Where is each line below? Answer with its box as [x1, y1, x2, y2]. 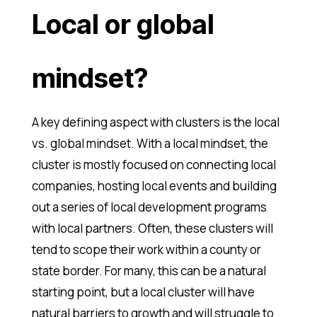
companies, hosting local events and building [31, 178, 277, 195]
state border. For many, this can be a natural [31, 263, 266, 279]
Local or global [31, 8, 214, 41]
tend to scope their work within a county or [31, 241, 261, 258]
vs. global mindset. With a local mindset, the [31, 135, 268, 152]
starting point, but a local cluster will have [31, 284, 255, 301]
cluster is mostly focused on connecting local [31, 156, 276, 173]
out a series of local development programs [31, 199, 267, 216]
